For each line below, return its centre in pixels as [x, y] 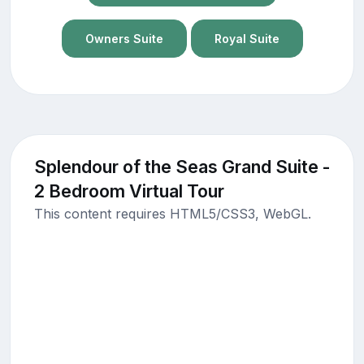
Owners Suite [124, 38]
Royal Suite [247, 38]
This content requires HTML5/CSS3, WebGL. [172, 214]
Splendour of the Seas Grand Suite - [182, 167]
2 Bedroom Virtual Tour [129, 191]
